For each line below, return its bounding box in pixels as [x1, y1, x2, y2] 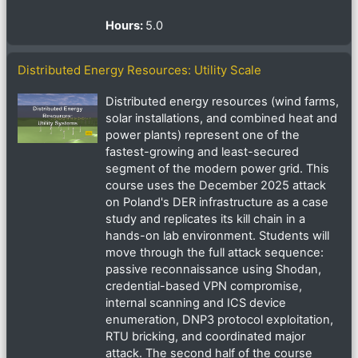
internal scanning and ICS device [105, 296, 286, 311]
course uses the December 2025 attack [105, 178, 326, 193]
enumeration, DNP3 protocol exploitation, [105, 312, 333, 328]
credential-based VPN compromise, [105, 279, 302, 294]
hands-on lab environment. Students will [105, 229, 329, 244]
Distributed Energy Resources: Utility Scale [18, 62, 261, 78]
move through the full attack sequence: [105, 245, 324, 261]
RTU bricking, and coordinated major [105, 329, 305, 344]
